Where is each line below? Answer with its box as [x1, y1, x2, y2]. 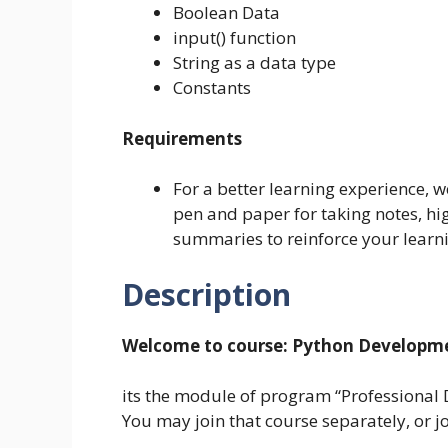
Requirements [122, 126, 242, 150]
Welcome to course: [122, 333, 288, 357]
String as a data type [173, 51, 336, 75]
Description [122, 273, 291, 315]
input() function [173, 26, 296, 50]
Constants [173, 76, 251, 100]
